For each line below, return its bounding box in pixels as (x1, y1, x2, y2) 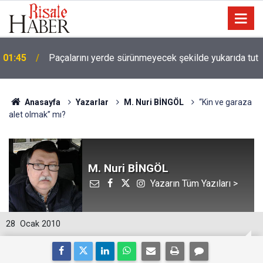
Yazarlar (75, 97, 109, 107)
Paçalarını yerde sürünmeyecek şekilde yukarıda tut (49, 52, 258, 63)
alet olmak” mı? (9, 110, 66, 119)
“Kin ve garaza (198, 97, 252, 107)
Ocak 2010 (20, 219, 60, 229)
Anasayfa (22, 97, 60, 107)
